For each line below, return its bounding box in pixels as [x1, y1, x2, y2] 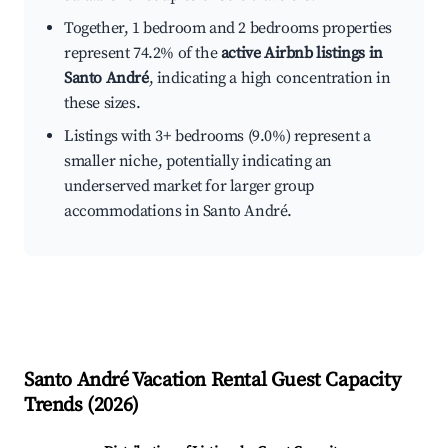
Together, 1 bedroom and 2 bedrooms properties [64, 18, 393, 39]
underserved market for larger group [64, 176, 315, 197]
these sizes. [64, 93, 141, 114]
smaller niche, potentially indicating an [64, 151, 333, 172]
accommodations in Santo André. [64, 201, 293, 222]
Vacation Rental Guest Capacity [128, 368, 401, 394]
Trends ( [24, 393, 94, 419]
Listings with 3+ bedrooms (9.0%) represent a [64, 126, 371, 147]
